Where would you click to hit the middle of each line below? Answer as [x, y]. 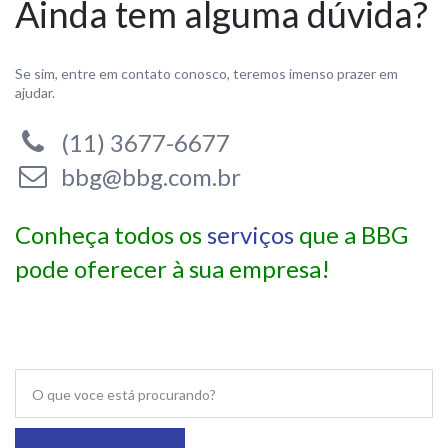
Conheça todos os [111, 234]
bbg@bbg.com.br [146, 176]
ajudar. [35, 92]
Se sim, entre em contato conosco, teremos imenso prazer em [206, 73]
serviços [250, 234]
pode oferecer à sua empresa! [172, 268]
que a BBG [351, 234]
